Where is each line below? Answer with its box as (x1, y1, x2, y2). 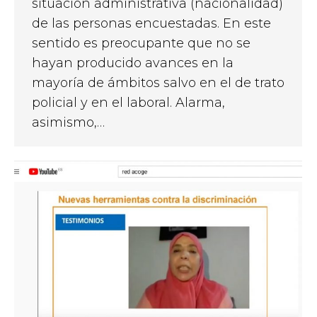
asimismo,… (32, 114, 105, 130)
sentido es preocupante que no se (32, 35, 250, 51)
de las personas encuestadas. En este (32, 15, 271, 31)
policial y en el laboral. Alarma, (32, 94, 225, 110)
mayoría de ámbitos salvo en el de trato (32, 74, 284, 91)
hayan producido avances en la (32, 54, 234, 71)
